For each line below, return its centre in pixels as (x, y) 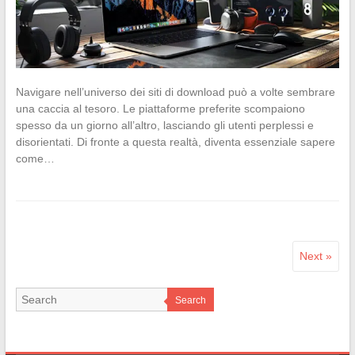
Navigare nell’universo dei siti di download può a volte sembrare (175, 92)
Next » (316, 256)
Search (190, 301)
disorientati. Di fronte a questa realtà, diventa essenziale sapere (175, 142)
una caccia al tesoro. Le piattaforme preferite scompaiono (160, 109)
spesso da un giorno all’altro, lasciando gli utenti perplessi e (164, 126)
